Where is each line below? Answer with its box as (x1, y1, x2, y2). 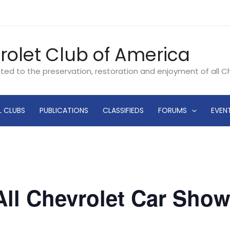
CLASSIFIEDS (103, 105, 144, 116)
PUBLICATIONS (40, 105, 89, 116)
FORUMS (158, 105, 187, 116)
